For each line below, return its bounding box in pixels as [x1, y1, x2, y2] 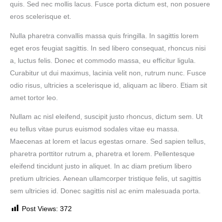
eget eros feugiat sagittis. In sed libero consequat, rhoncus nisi [10, 44, 206, 52]
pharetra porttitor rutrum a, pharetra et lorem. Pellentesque [10, 150, 195, 158]
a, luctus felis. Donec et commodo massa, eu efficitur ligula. [10, 56, 196, 64]
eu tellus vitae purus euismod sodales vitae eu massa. [10, 125, 179, 133]
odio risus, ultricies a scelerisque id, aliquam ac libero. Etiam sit [10, 81, 207, 89]
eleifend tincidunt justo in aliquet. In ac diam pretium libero [10, 163, 192, 170]
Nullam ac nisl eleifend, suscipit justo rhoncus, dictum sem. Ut [10, 113, 203, 121]
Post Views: [22, 205, 58, 213]
